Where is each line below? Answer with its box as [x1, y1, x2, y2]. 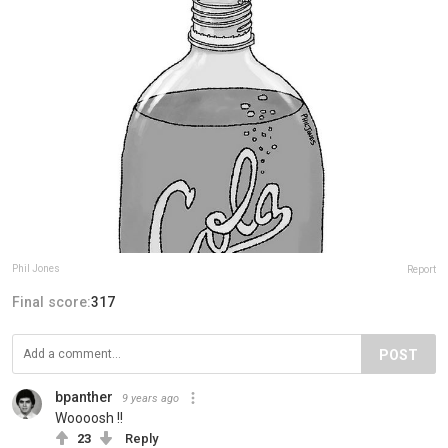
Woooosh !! [55, 409, 123, 426]
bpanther [55, 388, 113, 405]
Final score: [12, 293, 91, 310]
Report [407, 263, 436, 275]
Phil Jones [12, 262, 60, 274]
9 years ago [122, 391, 179, 405]
